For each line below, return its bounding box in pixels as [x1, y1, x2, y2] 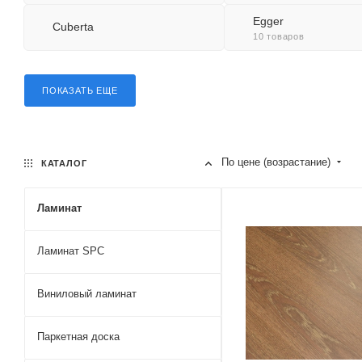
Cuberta [53, 20, 94, 33]
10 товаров [252, 32, 305, 41]
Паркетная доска [37, 330, 120, 343]
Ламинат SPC [37, 245, 104, 257]
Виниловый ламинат [37, 288, 137, 300]
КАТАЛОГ [38, 158, 87, 168]
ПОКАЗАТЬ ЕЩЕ [42, 86, 118, 95]
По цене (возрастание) [221, 156, 334, 168]
